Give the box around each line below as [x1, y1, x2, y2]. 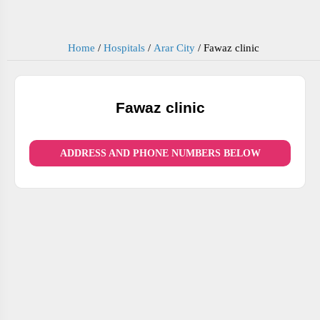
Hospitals [104, 42, 145, 54]
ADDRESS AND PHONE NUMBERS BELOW [59, 148, 261, 159]
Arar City [154, 42, 195, 54]
